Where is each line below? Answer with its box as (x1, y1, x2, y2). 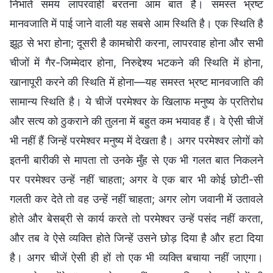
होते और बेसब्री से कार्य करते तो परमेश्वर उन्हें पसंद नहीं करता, (10, 211, 263, 225)
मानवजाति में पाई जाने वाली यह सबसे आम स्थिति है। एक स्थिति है (10, 16, 263, 30)
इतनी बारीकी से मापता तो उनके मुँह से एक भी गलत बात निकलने (10, 153, 263, 166)
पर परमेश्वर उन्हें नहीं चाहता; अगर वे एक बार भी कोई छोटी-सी (10, 172, 263, 186)
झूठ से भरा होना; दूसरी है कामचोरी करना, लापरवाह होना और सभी (10, 36, 263, 49)
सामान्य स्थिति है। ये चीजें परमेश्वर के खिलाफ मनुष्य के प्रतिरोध (10, 94, 263, 108)
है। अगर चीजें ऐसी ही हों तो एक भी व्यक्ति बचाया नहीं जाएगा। (10, 250, 263, 264)
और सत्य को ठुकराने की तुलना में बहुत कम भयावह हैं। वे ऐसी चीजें (10, 114, 263, 127)
